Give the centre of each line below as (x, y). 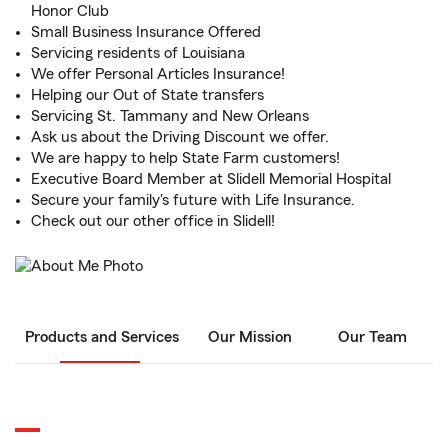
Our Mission (250, 337)
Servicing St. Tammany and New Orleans (170, 116)
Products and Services (102, 337)
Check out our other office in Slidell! (153, 221)
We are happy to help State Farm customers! (185, 158)
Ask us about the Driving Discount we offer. (180, 137)
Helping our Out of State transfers (147, 95)
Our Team (372, 337)
